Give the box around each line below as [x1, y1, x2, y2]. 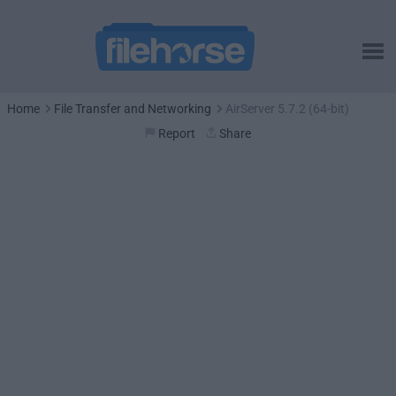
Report [158, 126, 195, 141]
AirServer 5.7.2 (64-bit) [225, 102, 349, 116]
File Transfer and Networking [54, 102, 211, 116]
